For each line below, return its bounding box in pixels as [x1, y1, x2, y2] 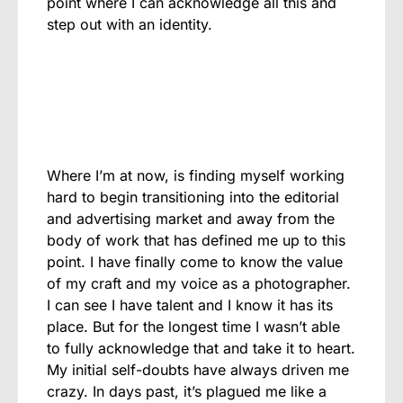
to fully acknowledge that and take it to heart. [47, 339, 355, 358]
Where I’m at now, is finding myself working [47, 166, 345, 185]
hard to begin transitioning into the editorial [47, 188, 339, 207]
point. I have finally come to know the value [47, 253, 343, 272]
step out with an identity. [47, 15, 212, 34]
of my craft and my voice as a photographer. [47, 274, 351, 293]
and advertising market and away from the [47, 210, 335, 228]
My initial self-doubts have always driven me [47, 361, 349, 380]
